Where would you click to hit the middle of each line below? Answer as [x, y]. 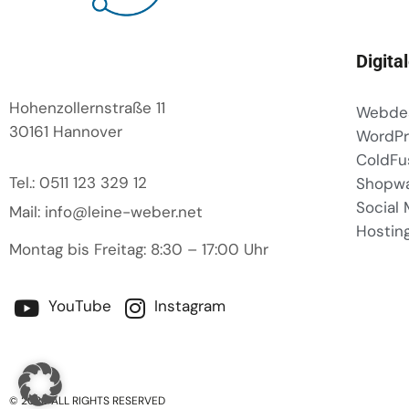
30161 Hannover [66, 132]
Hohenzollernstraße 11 [87, 108]
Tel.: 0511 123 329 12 [78, 183]
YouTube [78, 306]
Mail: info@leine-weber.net [106, 212]
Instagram [188, 306]
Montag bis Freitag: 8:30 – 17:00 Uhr [139, 250]
